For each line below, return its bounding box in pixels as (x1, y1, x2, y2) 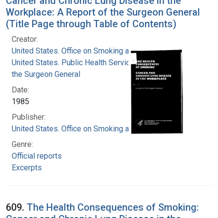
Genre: (12, 139, 33, 149)
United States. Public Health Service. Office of (12, 57, 167, 67)
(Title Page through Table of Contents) (6, 18, 177, 30)
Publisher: (12, 112, 46, 122)
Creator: (12, 34, 38, 44)
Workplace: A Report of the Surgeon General (6, 6, 200, 18)
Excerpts (12, 163, 42, 172)
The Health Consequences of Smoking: (27, 201, 199, 213)
